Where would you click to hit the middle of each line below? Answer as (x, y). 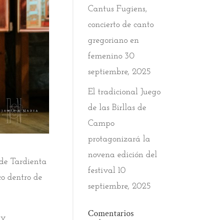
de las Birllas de (117, 108)
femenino (105, 56)
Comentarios (111, 213)
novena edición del (123, 155)
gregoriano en (114, 41)
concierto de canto (121, 25)
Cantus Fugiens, (118, 9)
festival (102, 171)
